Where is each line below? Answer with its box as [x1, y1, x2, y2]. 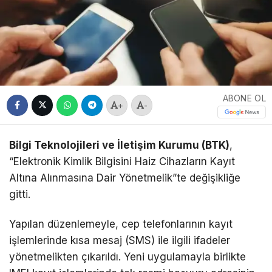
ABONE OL [222, 93, 266, 104]
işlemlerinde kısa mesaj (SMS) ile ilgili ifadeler [9, 234, 230, 247]
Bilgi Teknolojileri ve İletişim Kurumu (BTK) [9, 139, 229, 152]
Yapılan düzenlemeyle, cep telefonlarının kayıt [9, 218, 233, 231]
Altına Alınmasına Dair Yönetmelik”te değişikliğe [9, 172, 240, 185]
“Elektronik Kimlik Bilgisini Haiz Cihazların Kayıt [9, 155, 235, 168]
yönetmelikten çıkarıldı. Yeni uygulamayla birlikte [9, 251, 246, 263]
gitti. [9, 188, 30, 201]
